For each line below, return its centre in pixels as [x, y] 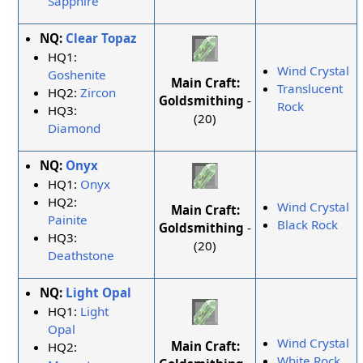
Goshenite [77, 74]
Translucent [310, 89]
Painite [68, 219]
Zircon [98, 92]
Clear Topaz [101, 38]
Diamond [75, 128]
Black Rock [308, 225]
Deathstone [81, 255]
